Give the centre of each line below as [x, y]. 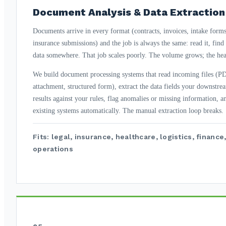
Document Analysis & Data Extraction [129, 12]
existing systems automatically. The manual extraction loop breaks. [128, 110]
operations [53, 149]
